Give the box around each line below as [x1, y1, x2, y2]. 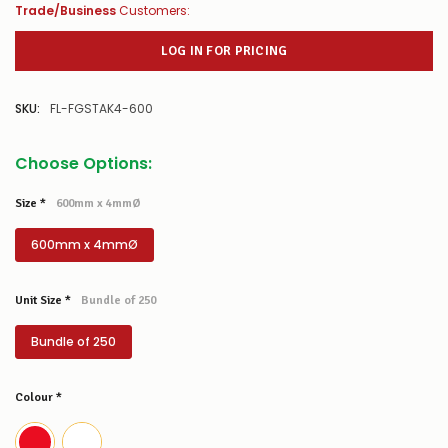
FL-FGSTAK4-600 [50, 100, 153, 118]
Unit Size [15, 293, 65, 309]
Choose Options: [15, 152, 152, 176]
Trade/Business [15, 2, 116, 20]
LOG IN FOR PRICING [160, 42, 288, 59]
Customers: [116, 2, 190, 20]
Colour [15, 390, 56, 406]
